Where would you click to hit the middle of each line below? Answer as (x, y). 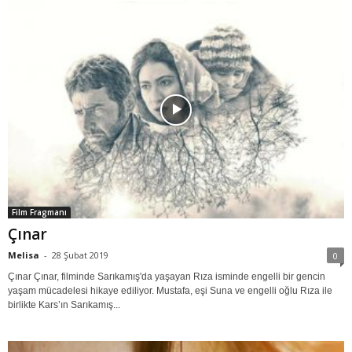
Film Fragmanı (39, 212)
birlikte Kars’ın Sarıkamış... (64, 304)
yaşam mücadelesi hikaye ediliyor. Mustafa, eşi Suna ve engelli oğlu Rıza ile (170, 290)
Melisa (24, 255)
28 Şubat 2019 (80, 255)
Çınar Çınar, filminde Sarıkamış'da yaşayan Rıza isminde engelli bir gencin (167, 276)
